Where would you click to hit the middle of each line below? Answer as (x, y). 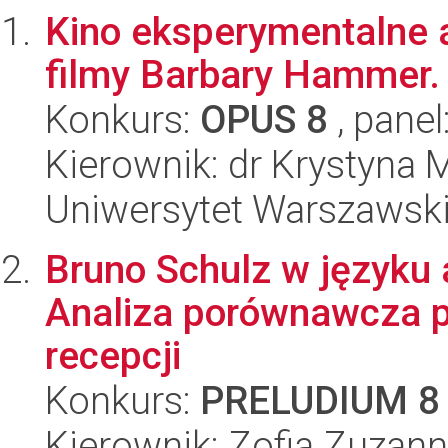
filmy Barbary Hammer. (242, 74)
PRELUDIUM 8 (320, 400)
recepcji (113, 355)
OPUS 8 (264, 119)
